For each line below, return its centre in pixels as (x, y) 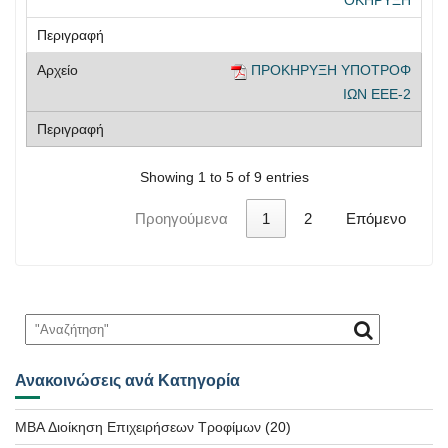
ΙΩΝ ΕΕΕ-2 (377, 94)
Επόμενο (376, 218)
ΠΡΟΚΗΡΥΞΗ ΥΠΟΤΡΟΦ (331, 70)
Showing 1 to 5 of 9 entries (224, 176)
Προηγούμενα (181, 218)
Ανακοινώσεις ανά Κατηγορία (127, 381)
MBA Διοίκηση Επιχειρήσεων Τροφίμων (138, 427)
